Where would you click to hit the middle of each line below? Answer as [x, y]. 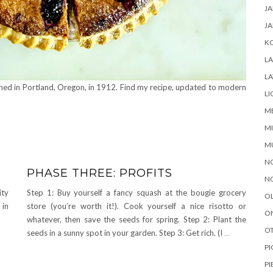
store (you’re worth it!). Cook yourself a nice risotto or [136, 206]
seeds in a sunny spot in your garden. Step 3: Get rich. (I [126, 233]
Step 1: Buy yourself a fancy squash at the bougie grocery [136, 193]
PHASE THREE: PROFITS [100, 173]
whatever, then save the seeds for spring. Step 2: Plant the [136, 220]
